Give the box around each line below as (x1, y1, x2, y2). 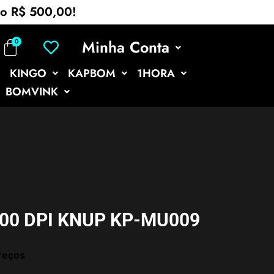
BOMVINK (5, 84, 58, 100)
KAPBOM (68, 65, 116, 81)
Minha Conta (81, 36, 169, 58)
